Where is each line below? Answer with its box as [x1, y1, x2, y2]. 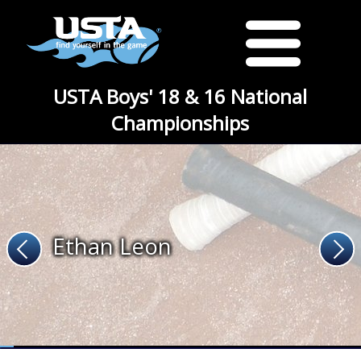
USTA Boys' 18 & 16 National [53, 83, 308, 110]
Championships [111, 110, 250, 136]
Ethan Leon [52, 230, 172, 261]
